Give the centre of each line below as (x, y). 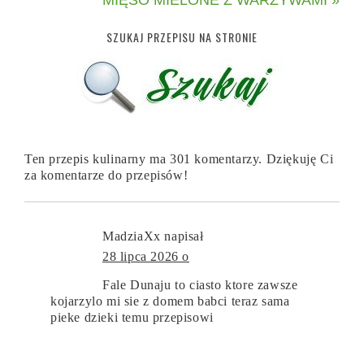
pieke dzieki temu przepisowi (132, 317)
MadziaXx (132, 236)
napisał (184, 236)
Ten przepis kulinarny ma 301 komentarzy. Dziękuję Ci (179, 158)
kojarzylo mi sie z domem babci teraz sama (170, 301)
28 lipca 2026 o (146, 256)
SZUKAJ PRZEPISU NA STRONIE (182, 37)
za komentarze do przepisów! (106, 175)
